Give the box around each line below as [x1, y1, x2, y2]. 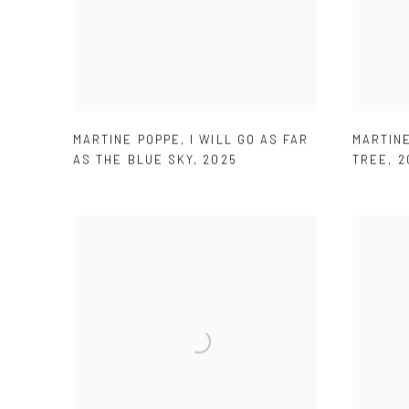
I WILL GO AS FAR [190, 132, 309, 148]
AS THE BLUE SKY [73, 152, 194, 168]
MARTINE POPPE [73, 132, 182, 148]
